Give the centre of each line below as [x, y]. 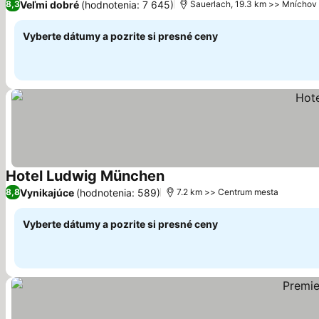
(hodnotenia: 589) [118, 192]
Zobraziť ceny [201, 184]
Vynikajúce [47, 192]
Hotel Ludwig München [85, 176]
